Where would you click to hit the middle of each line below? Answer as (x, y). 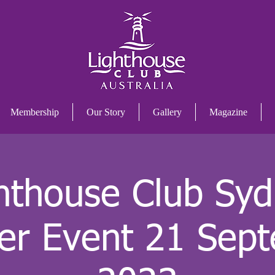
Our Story (106, 112)
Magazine (228, 112)
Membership (35, 112)
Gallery (167, 112)
